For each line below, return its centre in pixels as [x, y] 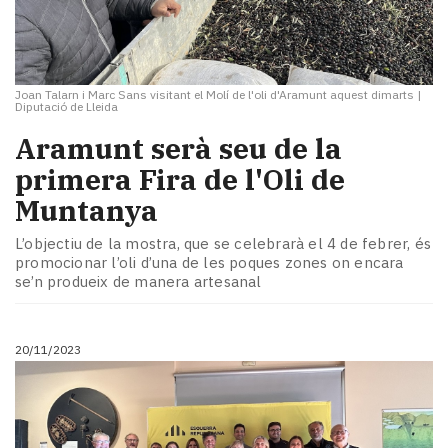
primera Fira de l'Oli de [180, 179]
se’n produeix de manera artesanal [138, 282]
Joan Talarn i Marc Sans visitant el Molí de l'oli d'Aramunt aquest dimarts [214, 94]
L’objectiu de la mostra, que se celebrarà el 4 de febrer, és [223, 244]
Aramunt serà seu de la [178, 148]
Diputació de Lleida [66, 106]
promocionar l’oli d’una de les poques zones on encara [209, 263]
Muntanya [86, 210]
